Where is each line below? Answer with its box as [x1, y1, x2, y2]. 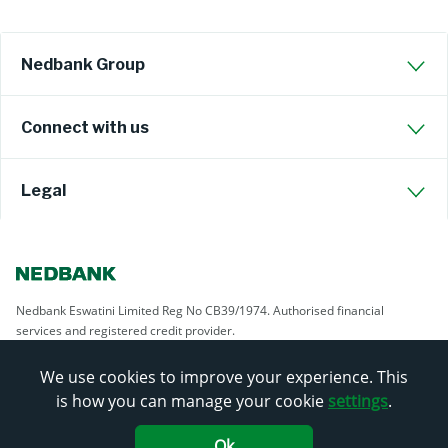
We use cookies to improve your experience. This [40, 366, 408, 388]
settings [328, 390, 388, 412]
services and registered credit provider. [16, 322, 235, 339]
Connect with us [21, 118, 149, 137]
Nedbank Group [21, 55, 145, 74]
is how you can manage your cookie [56, 390, 328, 412]
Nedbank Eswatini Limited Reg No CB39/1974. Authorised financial [16, 302, 384, 319]
